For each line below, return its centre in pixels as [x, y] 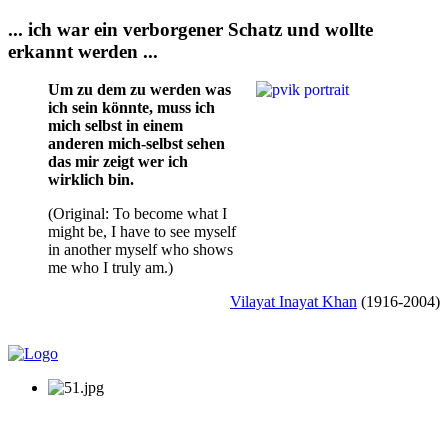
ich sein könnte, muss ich [131, 108]
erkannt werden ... [83, 51]
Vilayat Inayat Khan [293, 302]
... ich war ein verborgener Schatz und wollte [190, 29]
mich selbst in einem [115, 126]
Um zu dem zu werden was [139, 90]
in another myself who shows [140, 250]
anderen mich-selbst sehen [136, 144]
